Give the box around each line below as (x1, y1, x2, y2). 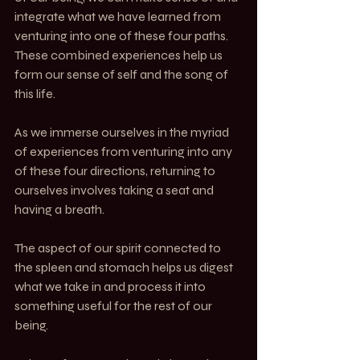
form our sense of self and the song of (14, 66, 231, 82)
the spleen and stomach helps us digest (14, 259, 235, 275)
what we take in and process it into (14, 278, 208, 294)
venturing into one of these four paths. (14, 27, 231, 43)
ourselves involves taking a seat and (14, 182, 216, 198)
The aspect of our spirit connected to (14, 239, 223, 256)
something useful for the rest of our (14, 297, 215, 313)
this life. (14, 85, 55, 101)
